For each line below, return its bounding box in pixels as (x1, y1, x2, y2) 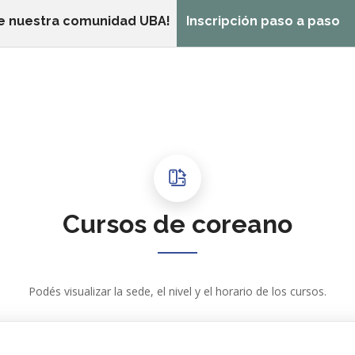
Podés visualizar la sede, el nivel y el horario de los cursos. (29, 283, 326, 299)
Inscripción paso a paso (186, 13, 340, 29)
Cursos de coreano (63, 208, 292, 239)
